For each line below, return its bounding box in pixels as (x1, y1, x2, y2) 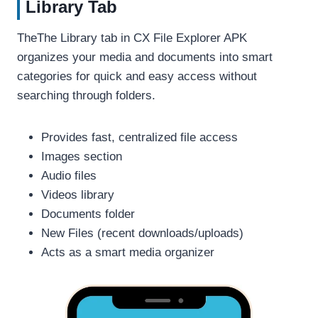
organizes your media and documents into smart (17, 50, 273, 64)
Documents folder (41, 207, 135, 221)
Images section (41, 149, 122, 163)
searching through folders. (17, 88, 155, 102)
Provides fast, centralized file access (41, 130, 238, 144)
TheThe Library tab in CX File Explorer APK (17, 31, 247, 45)
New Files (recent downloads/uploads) (41, 226, 243, 240)
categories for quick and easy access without (17, 69, 257, 83)
